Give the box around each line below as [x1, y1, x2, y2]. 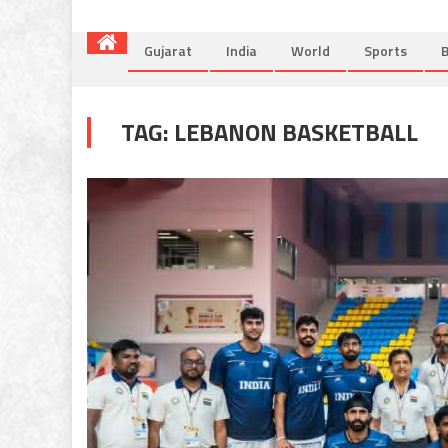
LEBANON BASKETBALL [174, 113, 418, 150]
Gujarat [144, 39, 192, 61]
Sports [364, 39, 407, 61]
